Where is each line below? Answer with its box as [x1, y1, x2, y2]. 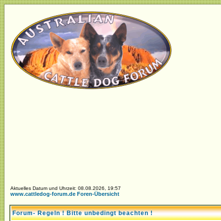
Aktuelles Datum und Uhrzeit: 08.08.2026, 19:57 [10, 185, 121, 191]
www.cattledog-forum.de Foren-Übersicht [10, 191, 119, 197]
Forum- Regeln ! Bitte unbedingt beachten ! [12, 210, 153, 217]
